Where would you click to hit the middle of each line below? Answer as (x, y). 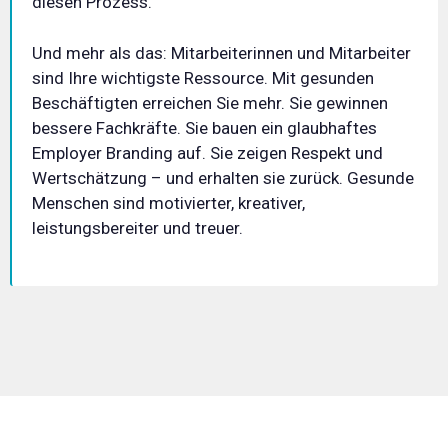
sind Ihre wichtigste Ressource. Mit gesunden (203, 77)
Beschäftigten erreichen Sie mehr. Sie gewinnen (210, 102)
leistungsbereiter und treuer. (137, 227)
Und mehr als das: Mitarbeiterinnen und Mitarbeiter (221, 52)
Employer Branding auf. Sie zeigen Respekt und (207, 152)
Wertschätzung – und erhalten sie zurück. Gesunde (223, 177)
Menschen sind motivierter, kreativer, (168, 202)
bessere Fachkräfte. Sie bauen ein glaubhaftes (204, 127)
